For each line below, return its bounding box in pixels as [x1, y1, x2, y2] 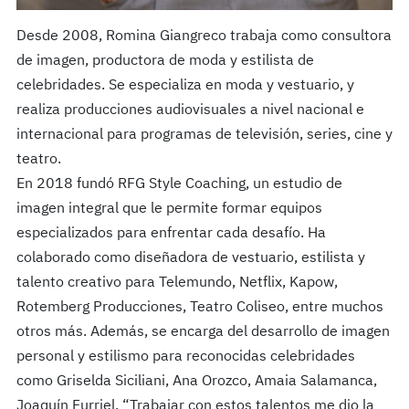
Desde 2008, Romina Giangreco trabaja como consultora [16, 28, 392, 44]
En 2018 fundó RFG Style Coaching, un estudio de [16, 176, 342, 192]
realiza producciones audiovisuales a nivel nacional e [16, 102, 364, 118]
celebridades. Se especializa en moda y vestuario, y [16, 78, 354, 93]
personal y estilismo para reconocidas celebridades [16, 349, 355, 364]
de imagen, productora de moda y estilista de [16, 53, 314, 68]
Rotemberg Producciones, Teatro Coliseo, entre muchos [16, 299, 383, 315]
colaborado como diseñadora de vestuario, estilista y [16, 250, 365, 266]
